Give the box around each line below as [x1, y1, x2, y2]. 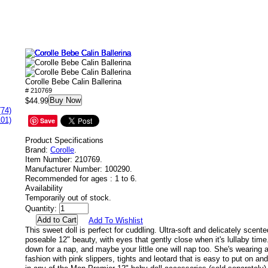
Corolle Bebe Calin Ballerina [25, 77, 121, 86]
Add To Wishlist [89, 216, 143, 225]
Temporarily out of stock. [25, 193, 111, 202]
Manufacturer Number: [25, 165, 102, 173]
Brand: [25, 145, 48, 154]
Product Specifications [25, 136, 103, 145]
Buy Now [50, 96, 81, 105]
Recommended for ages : [25, 174, 112, 183]
